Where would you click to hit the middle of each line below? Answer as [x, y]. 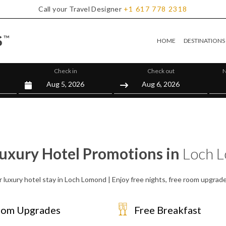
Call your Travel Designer [80, 9]
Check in [65, 71]
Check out [161, 71]
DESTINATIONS [204, 41]
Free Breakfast [168, 210]
